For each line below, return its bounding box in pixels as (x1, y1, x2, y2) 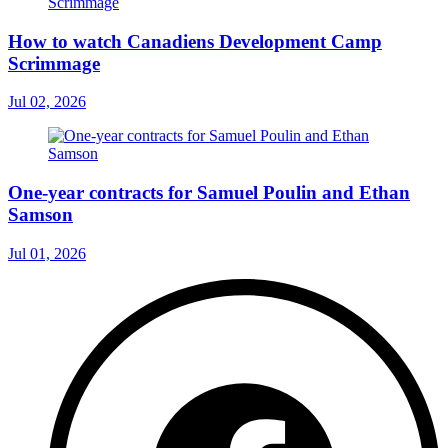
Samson (8, 203, 73, 225)
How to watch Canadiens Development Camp (8, 30, 382, 52)
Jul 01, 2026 (8, 244, 86, 262)
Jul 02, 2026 (8, 93, 86, 111)
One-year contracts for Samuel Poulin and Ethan (8, 181, 410, 203)
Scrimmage (8, 52, 100, 74)
